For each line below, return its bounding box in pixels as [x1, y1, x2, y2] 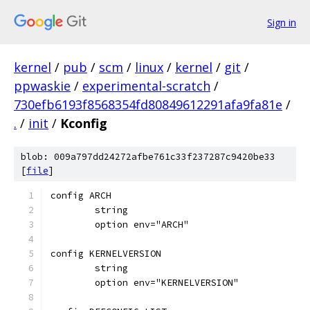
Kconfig [60, 115, 107, 131]
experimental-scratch [82, 77, 210, 94]
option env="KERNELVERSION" [95, 277, 239, 289]
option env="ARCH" [95, 219, 189, 230]
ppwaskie [14, 77, 71, 94]
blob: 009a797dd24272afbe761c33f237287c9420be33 [21, 151, 275, 163]
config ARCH [51, 190, 111, 201]
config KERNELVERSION [51, 248, 161, 259]
